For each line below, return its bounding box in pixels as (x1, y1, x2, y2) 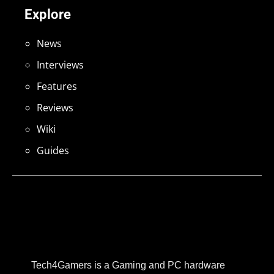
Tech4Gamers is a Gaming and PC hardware (31, 259, 225, 270)
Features (37, 80, 77, 94)
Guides (37, 144, 69, 158)
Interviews (37, 58, 84, 72)
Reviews (37, 101, 73, 115)
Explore (24, 7, 72, 23)
